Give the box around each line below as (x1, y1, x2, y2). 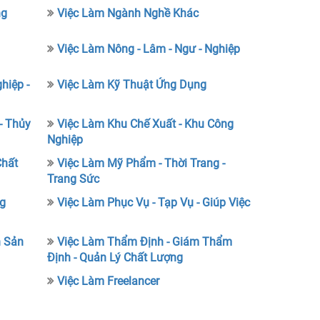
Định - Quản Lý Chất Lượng (47, 251, 184, 264)
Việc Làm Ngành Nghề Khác (57, 6, 199, 20)
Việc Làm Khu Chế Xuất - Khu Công (57, 117, 234, 131)
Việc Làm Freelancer (57, 274, 160, 288)
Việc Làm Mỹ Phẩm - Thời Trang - (57, 156, 226, 170)
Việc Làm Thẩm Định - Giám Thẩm (57, 235, 233, 249)
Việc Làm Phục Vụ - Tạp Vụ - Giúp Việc (57, 196, 251, 209)
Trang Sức (47, 172, 100, 186)
